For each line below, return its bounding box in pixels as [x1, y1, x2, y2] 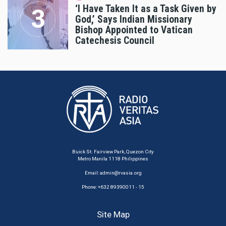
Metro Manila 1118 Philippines [78, 155, 148, 161]
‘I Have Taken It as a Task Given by [75, 3, 216, 15]
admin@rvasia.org [99, 169, 142, 176]
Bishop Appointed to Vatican [75, 24, 193, 36]
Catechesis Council [75, 34, 154, 46]
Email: [84, 169, 100, 176]
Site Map [96, 209, 130, 220]
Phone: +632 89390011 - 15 [82, 184, 144, 190]
